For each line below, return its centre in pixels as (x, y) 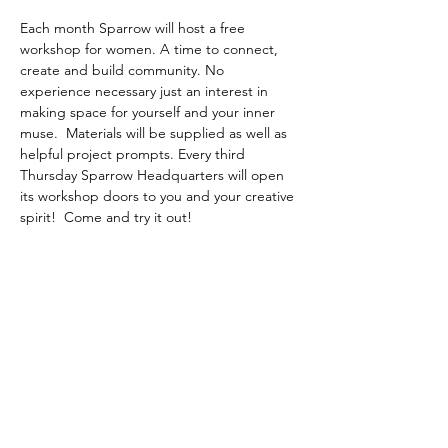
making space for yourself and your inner (149, 112)
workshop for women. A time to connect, (151, 49)
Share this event (95, 329)
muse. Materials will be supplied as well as (155, 133)
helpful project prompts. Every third (134, 154)
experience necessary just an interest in (146, 91)
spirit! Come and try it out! (108, 217)
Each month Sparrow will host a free (134, 28)
